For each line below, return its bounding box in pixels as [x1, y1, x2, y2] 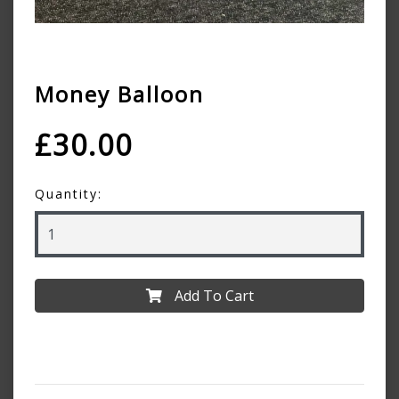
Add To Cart [170, 286, 254, 306]
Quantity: [35, 185, 102, 203]
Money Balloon [35, 79, 204, 110]
